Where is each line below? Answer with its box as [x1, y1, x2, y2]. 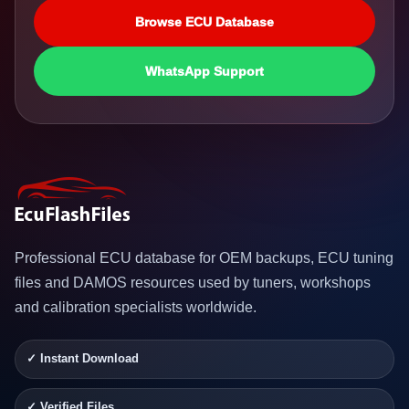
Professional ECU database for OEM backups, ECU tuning [15, 250, 393, 267]
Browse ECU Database [135, 14, 274, 29]
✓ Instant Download [26, 352, 139, 366]
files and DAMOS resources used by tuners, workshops [15, 275, 371, 291]
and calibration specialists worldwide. [15, 299, 257, 316]
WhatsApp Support [145, 63, 264, 79]
